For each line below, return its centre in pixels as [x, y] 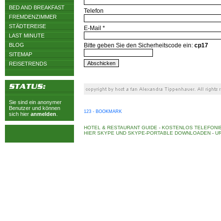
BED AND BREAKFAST [37, 7]
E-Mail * [94, 28]
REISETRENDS [28, 64]
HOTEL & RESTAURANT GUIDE [121, 128]
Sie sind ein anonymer [35, 102]
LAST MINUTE [27, 36]
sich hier [20, 114]
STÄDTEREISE [27, 26]
